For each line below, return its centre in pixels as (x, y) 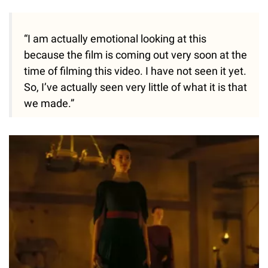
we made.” (49, 103)
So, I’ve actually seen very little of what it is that (135, 87)
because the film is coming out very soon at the (135, 55)
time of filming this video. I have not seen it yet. (135, 71)
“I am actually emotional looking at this (115, 39)
